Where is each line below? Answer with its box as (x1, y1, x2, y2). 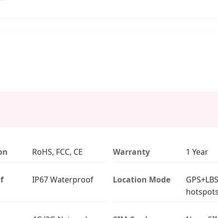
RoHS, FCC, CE (32, 146, 83, 157)
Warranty (112, 146, 150, 157)
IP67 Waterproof (32, 174, 93, 185)
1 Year (185, 146, 208, 157)
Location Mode (112, 174, 170, 185)
